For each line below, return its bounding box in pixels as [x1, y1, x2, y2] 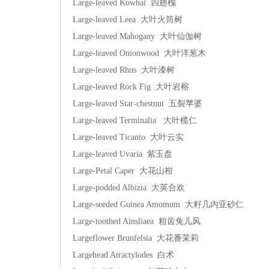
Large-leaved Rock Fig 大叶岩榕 [73, 82, 189, 91]
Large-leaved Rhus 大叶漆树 [73, 65, 175, 74]
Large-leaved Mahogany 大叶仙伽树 [73, 32, 202, 41]
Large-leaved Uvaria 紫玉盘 [73, 150, 172, 159]
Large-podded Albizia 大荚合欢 [73, 183, 185, 192]
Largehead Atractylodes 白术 [73, 250, 174, 259]
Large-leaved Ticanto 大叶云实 [73, 133, 184, 142]
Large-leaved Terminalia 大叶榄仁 [73, 116, 197, 125]
